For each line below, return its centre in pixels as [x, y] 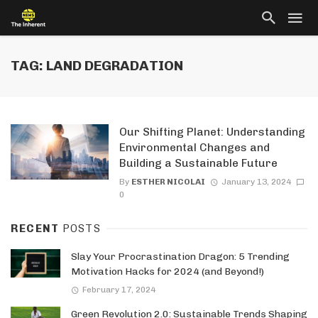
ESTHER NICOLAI [168, 182]
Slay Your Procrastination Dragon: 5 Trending [180, 257]
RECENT [37, 229]
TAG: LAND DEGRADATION [97, 66]
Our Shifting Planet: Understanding [212, 132]
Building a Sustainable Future [198, 163]
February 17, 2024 [119, 289]
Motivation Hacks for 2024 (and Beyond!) [168, 272]
